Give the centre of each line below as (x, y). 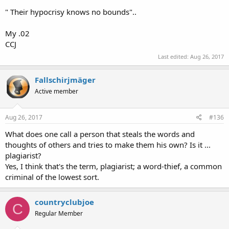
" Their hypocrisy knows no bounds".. (71, 12)
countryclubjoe (64, 202)
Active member (56, 91)
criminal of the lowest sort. (52, 177)
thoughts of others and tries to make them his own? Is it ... (108, 145)
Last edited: (174, 56)
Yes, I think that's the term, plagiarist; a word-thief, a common (113, 166)
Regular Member (59, 213)
